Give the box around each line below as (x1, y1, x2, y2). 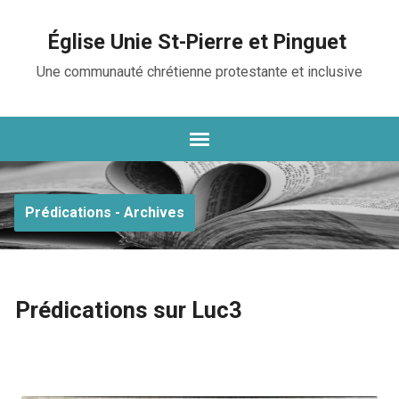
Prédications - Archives (24, 204, 184, 221)
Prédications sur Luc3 (14, 297, 242, 323)
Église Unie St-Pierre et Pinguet (48, 29, 347, 54)
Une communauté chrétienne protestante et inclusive (36, 63, 362, 80)
